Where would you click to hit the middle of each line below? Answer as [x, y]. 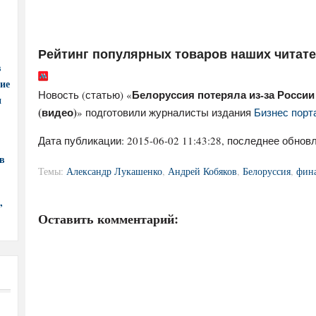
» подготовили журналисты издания [165, 112]
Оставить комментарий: [108, 219]
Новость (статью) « [85, 95]
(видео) [57, 112]
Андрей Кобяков [202, 171]
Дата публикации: [83, 140]
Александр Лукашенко [114, 171]
